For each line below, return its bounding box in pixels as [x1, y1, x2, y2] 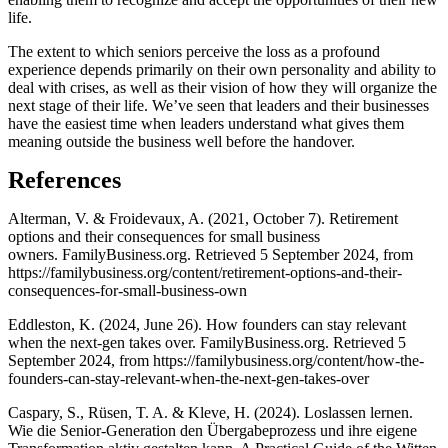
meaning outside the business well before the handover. [8, 133, 355, 151]
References [8, 167, 121, 194]
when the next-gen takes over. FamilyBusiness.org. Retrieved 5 [8, 334, 406, 352]
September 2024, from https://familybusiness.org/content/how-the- [8, 352, 424, 370]
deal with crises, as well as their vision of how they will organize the [8, 79, 437, 97]
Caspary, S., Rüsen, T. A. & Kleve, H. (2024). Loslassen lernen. [8, 404, 413, 422]
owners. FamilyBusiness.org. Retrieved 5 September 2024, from [8, 246, 413, 264]
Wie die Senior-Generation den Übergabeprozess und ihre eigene [8, 422, 417, 440]
